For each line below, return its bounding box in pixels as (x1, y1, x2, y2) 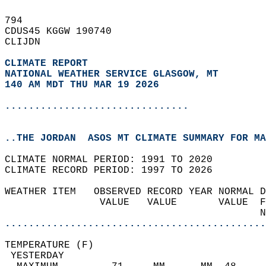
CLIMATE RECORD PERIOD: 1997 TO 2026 (5, 165, 224, 176)
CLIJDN (5, 37, 52, 47)
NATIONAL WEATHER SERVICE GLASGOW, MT (5, 69, 218, 80)
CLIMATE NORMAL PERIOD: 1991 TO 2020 (5, 154, 224, 165)
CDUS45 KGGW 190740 (5, 26, 123, 37)
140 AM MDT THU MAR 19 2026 (5, 80, 159, 90)
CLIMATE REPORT (5, 58, 94, 69)
